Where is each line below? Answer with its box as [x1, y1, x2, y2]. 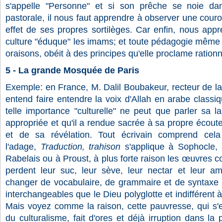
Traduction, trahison [40, 142, 120, 152]
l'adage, [5, 142, 36, 152]
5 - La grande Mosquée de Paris [5, 65, 139, 75]
